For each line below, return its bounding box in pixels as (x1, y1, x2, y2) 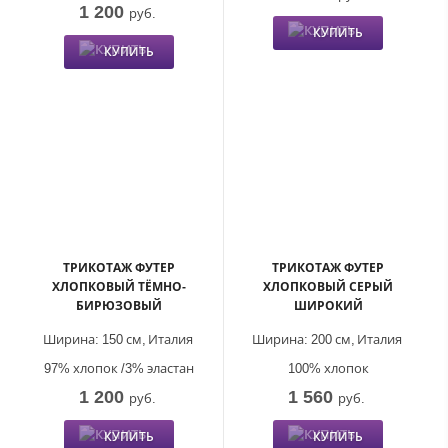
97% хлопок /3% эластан (44, 358, 194, 377)
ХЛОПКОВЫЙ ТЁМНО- (52, 277, 186, 295)
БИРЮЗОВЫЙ (76, 296, 162, 314)
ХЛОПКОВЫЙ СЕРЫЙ (263, 277, 393, 295)
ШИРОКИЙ (293, 296, 363, 314)
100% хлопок (287, 358, 369, 377)
